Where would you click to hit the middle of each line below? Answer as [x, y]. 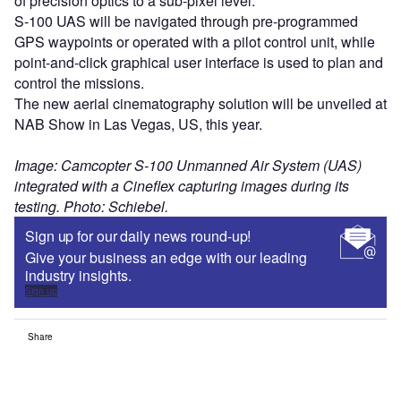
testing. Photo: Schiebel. [91, 206]
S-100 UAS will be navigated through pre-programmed [186, 21]
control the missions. [79, 82]
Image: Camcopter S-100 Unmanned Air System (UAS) [188, 165]
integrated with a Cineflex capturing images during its [182, 185]
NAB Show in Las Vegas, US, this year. [138, 124]
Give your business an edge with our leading [166, 257]
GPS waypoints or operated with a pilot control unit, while [195, 41]
